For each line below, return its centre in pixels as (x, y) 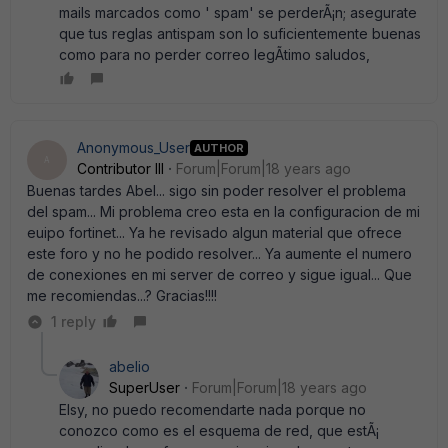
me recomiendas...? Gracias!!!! (122, 295)
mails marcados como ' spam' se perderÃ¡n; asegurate (238, 12)
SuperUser (144, 387)
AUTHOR (219, 147)
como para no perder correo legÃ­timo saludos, (214, 54)
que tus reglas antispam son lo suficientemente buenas (240, 33)
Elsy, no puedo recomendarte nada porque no (212, 409)
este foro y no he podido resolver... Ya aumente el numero (219, 253)
